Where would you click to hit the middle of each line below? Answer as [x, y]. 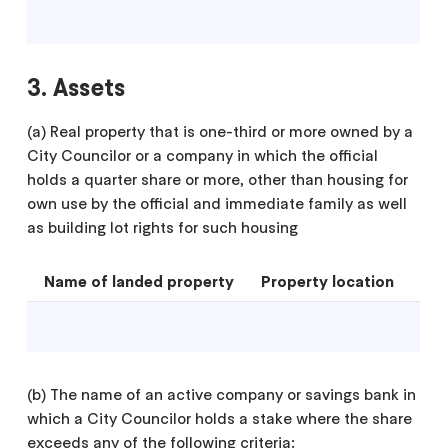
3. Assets [76, 87]
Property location [328, 280]
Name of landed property [139, 280]
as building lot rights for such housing [163, 226]
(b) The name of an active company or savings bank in [222, 393]
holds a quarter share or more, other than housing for [218, 178]
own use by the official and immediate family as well [217, 202]
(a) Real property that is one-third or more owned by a [220, 130]
